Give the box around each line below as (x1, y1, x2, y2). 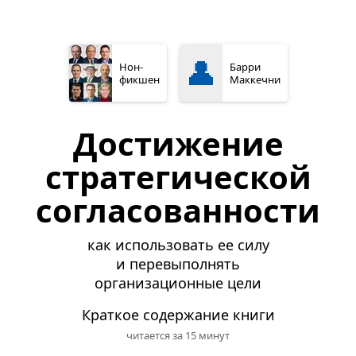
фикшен (118, 72, 160, 87)
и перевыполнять (116, 254, 240, 273)
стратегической (44, 155, 311, 199)
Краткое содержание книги (81, 305, 275, 324)
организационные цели (95, 273, 261, 292)
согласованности (36, 188, 320, 232)
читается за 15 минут (126, 328, 230, 342)
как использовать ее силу (87, 235, 269, 254)
